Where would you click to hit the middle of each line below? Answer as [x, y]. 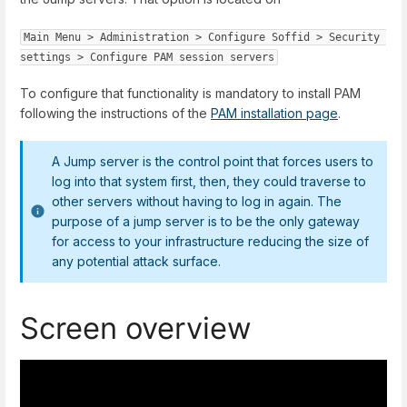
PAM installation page [274, 114]
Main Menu [52, 37]
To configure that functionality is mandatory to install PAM [190, 94]
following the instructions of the [115, 114]
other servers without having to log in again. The [197, 202]
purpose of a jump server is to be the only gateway [206, 222]
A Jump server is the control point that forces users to [213, 162]
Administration [144, 37]
